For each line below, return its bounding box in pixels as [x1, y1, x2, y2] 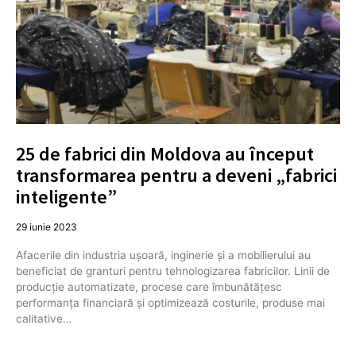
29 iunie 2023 [16, 220, 77, 233]
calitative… [16, 311, 72, 325]
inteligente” [16, 184, 117, 209]
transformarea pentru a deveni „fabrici [16, 162, 337, 188]
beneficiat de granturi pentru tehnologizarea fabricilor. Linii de [16, 264, 330, 277]
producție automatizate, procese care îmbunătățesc [16, 280, 282, 293]
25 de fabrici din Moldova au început [16, 141, 314, 166]
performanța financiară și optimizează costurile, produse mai [16, 296, 325, 309]
